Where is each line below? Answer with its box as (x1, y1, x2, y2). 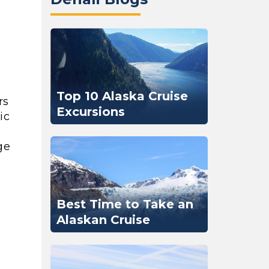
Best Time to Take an (56, 197, 193, 211)
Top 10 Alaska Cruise (56, 89, 188, 103)
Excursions (56, 104, 125, 119)
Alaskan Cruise (56, 213, 150, 227)
